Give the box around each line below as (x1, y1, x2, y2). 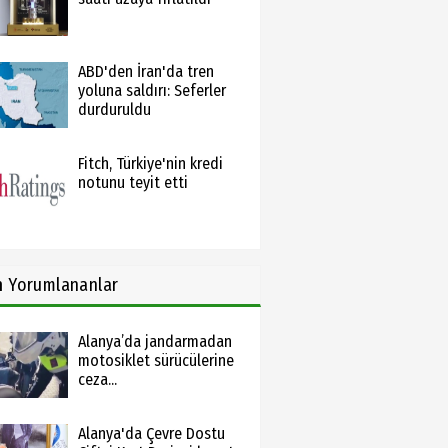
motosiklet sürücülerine (77, 351, 234, 370)
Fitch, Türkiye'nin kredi (77, 154, 223, 173)
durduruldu (77, 100, 151, 119)
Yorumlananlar (3, 274, 119, 296)
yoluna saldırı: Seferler (77, 81, 226, 100)
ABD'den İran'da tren (77, 62, 214, 81)
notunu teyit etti (77, 173, 188, 192)
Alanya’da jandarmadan (77, 332, 232, 351)
